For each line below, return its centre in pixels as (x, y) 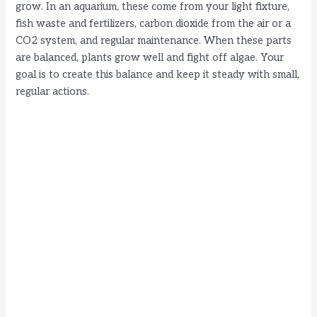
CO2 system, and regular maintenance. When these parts (154, 40)
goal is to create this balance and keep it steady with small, (158, 74)
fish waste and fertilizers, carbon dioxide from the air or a (154, 23)
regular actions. (53, 91)
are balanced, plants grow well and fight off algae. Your (150, 57)
